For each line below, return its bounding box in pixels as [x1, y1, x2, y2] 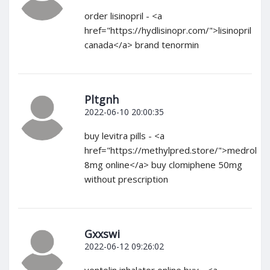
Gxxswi [84, 227, 120, 242]
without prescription [84, 173, 168, 186]
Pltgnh [84, 92, 119, 107]
